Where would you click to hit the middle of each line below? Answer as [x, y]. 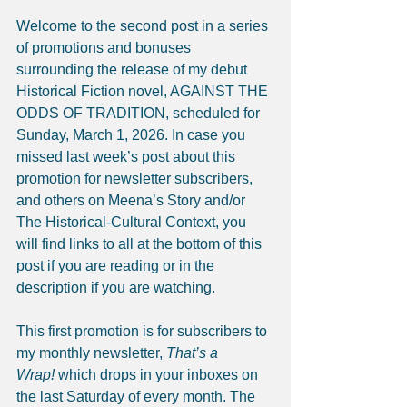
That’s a [194, 352]
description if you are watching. [116, 287]
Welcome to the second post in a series [144, 25]
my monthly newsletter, [91, 352]
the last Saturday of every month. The [138, 396]
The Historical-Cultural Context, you [133, 222]
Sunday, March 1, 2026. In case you [133, 134]
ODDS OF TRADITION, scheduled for [140, 113]
